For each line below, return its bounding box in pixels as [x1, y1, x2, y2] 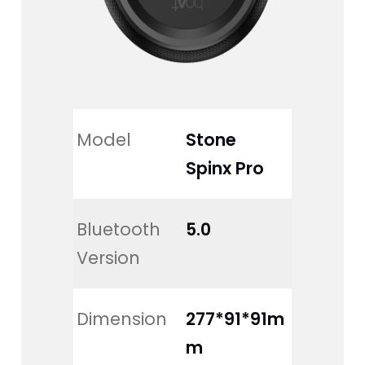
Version [76, 246, 140, 270]
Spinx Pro [185, 156, 264, 181]
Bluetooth [76, 218, 165, 242]
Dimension [76, 307, 167, 332]
